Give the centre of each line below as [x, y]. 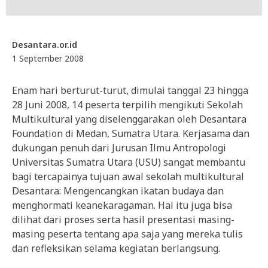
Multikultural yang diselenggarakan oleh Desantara [129, 119]
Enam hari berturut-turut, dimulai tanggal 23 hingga [130, 90]
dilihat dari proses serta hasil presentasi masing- [123, 219]
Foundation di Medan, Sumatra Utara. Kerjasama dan [131, 133]
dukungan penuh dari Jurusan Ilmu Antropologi [119, 147]
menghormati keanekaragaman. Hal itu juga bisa [122, 205]
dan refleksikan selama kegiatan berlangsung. [116, 248]
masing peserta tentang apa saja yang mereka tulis [127, 234]
